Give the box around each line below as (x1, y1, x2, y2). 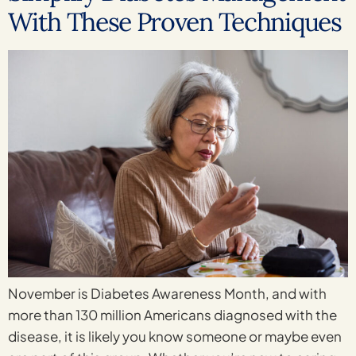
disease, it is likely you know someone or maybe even (8, 327, 342, 345)
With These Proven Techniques (8, 5, 342, 38)
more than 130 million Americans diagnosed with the (8, 305, 337, 323)
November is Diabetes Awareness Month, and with (8, 284, 327, 302)
